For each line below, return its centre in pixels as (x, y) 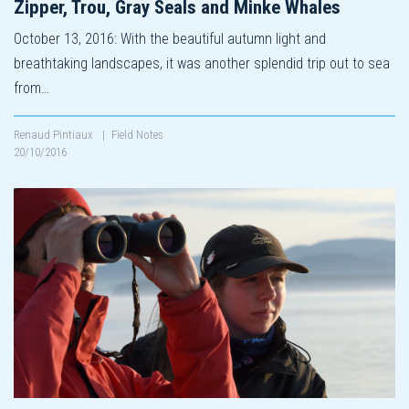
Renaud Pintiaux (55, 134)
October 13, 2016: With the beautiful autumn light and (170, 38)
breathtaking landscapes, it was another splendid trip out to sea (202, 63)
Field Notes (137, 134)
